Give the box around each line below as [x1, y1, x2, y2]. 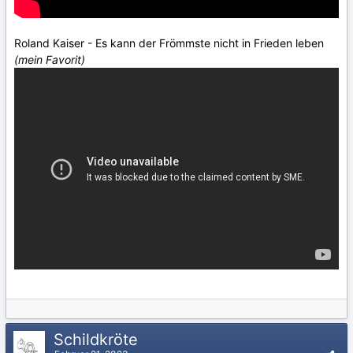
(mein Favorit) [14, 52, 85, 66]
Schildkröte [54, 329, 143, 349]
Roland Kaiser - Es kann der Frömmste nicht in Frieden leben [14, 35, 324, 50]
